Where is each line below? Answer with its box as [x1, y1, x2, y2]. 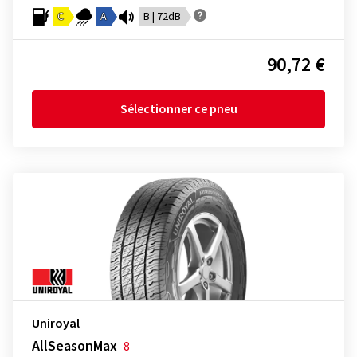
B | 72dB [143, 9, 181, 25]
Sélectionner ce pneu [120, 100, 237, 118]
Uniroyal [32, 315, 80, 332]
